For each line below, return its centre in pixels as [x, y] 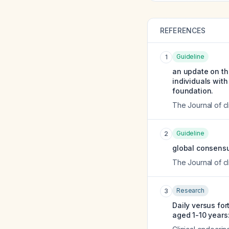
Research [190, 190]
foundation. [193, 91]
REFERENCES [183, 30]
